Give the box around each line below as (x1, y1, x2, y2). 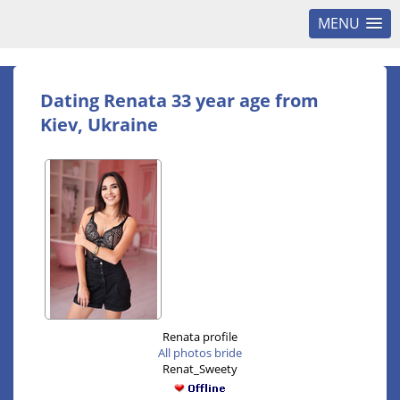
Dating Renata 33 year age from (40, 88, 319, 112)
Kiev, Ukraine (40, 112, 158, 137)
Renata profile (162, 329, 237, 345)
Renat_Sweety (162, 361, 237, 377)
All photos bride (158, 345, 242, 361)
